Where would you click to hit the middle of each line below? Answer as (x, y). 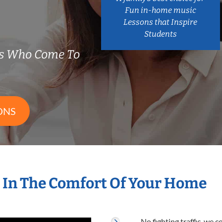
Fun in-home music (160, 10)
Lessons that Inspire (161, 22)
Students (160, 34)
